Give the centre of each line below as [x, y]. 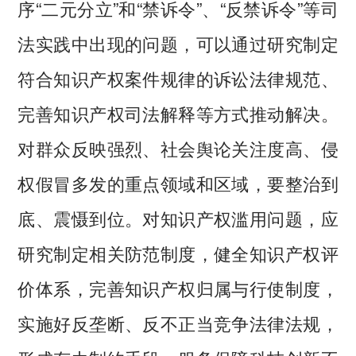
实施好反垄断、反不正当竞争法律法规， [178, 323]
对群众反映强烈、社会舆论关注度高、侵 [178, 148]
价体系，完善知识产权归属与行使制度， [178, 288]
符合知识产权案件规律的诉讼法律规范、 [178, 78]
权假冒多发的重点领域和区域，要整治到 [178, 183]
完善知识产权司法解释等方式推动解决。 [178, 113]
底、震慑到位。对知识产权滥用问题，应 [178, 218]
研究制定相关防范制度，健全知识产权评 [178, 253]
